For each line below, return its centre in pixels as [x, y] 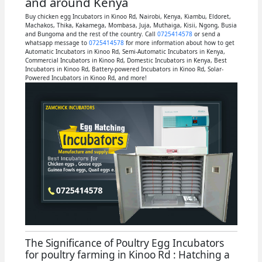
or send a [206, 34]
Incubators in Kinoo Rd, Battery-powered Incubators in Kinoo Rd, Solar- [124, 69]
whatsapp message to [57, 43]
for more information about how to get [179, 43]
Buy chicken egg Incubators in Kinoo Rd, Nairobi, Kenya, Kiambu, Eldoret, [128, 16]
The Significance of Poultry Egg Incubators [124, 243]
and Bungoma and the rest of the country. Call [91, 34]
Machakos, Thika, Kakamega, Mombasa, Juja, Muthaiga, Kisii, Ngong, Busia [131, 25]
